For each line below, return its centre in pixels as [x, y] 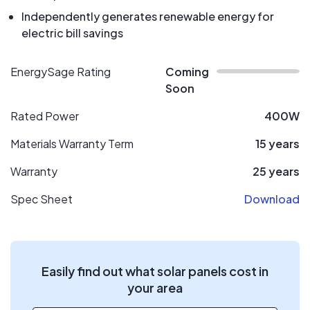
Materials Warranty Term [72, 144]
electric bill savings [72, 33]
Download [272, 199]
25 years [276, 171]
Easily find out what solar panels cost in [155, 271]
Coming [187, 72]
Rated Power [45, 116]
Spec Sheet [42, 199]
